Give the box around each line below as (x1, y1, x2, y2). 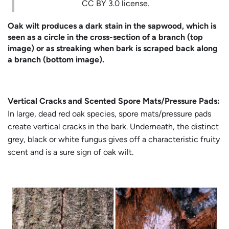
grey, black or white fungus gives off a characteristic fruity (8, 134, 220, 144)
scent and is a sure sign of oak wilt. (8, 147, 133, 157)
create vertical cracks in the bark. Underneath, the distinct (8, 121, 219, 131)
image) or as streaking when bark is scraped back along (8, 43, 218, 53)
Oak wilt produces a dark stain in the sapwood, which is (8, 20, 216, 31)
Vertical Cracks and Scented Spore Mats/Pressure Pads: (8, 96, 220, 106)
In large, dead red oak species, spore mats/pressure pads (8, 108, 211, 119)
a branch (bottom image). (8, 54, 104, 64)
